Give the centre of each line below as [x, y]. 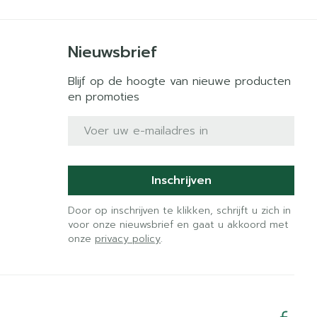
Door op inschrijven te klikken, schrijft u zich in [180, 211]
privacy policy [128, 239]
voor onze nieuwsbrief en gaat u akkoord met [179, 225]
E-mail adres [103, 122]
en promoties [104, 97]
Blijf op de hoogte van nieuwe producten [180, 81]
